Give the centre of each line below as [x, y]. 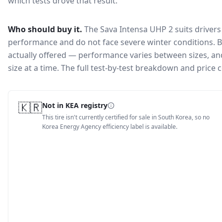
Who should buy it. [45, 29]
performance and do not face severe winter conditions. [111, 42]
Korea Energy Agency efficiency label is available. [110, 127]
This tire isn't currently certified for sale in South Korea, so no [126, 117]
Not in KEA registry [75, 105]
